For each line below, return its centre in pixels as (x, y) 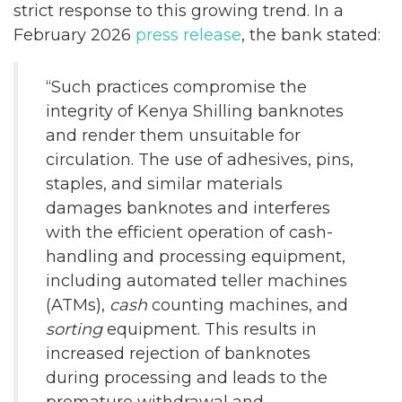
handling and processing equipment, (196, 257)
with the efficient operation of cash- (189, 232)
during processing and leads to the (187, 378)
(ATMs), (78, 305)
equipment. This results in (210, 329)
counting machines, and (248, 305)
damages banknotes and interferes (188, 208)
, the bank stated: (311, 35)
